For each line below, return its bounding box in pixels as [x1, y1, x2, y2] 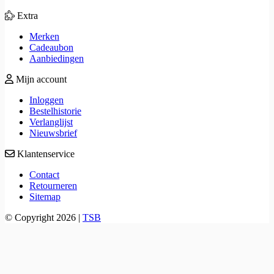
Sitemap [29, 191, 61, 202]
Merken [29, 31, 59, 42]
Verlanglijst [29, 116, 73, 127]
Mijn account [13, 73, 67, 84]
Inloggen [29, 94, 64, 105]
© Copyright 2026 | [5, 212, 83, 223]
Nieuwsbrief [29, 127, 77, 138]
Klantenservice [15, 148, 75, 159]
